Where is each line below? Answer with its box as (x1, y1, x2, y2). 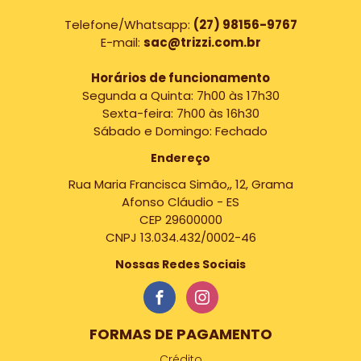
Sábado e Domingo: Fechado (93, 122, 268, 139)
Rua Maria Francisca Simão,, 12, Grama (68, 176, 293, 193)
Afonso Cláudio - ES (122, 193, 239, 210)
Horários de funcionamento (91, 69, 270, 86)
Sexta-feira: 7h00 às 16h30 (102, 105, 259, 122)
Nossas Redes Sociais (115, 256, 246, 272)
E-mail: (100, 34, 143, 51)
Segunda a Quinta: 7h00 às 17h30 (81, 87, 280, 104)
